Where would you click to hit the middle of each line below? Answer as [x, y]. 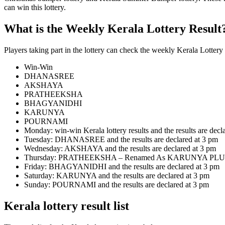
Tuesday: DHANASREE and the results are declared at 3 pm [121, 139]
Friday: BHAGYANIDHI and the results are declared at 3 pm [122, 166]
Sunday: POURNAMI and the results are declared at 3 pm [117, 184]
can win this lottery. [35, 7]
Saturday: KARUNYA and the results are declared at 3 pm [117, 175]
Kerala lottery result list [67, 206]
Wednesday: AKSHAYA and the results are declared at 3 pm [120, 148]
